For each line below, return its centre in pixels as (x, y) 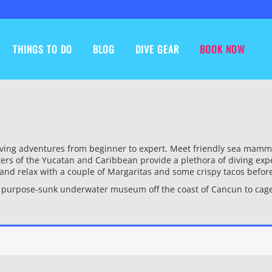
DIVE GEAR (157, 49)
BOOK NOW (222, 49)
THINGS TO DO (42, 49)
